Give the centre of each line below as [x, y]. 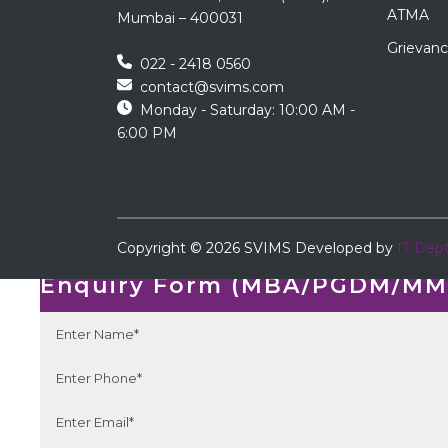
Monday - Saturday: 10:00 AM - [243, 110]
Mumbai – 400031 [180, 18]
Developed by [344, 247]
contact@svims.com [208, 87]
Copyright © [159, 247]
